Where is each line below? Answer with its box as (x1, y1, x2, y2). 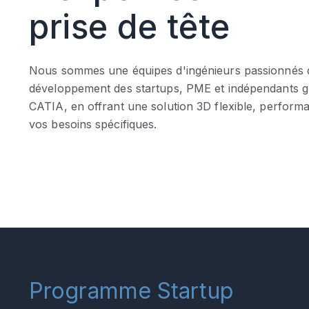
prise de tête (29, 6, 230, 47)
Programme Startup (29, 277, 233, 305)
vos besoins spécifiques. (29, 117, 157, 132)
